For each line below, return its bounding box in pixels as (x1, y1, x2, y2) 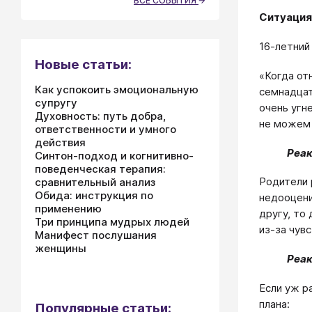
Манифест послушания (35, 228, 157, 242)
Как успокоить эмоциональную (35, 83, 198, 96)
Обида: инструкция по (35, 189, 153, 202)
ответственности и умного (35, 123, 176, 136)
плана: (259, 297, 290, 311)
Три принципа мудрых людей (35, 215, 189, 228)
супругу (35, 96, 77, 109)
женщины (35, 242, 86, 255)
